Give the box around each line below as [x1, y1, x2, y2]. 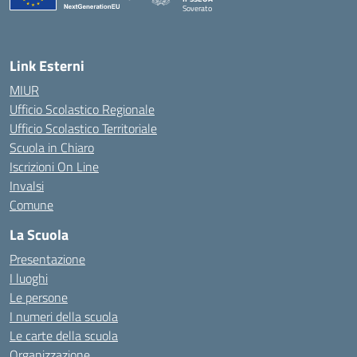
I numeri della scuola [10, 307, 118, 326]
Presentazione [10, 249, 85, 269]
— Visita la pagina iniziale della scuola [182, 11, 305, 23]
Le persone [10, 288, 68, 307]
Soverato [182, 2, 213, 14]
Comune [10, 195, 53, 214]
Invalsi [10, 176, 44, 195]
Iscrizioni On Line [10, 157, 99, 176]
